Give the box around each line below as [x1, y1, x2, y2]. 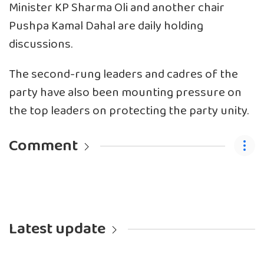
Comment [9, 133, 78, 159]
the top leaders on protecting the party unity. [9, 101, 249, 121]
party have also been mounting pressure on [9, 82, 242, 103]
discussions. [9, 34, 72, 54]
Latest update [9, 216, 105, 242]
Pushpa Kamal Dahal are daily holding [9, 16, 203, 36]
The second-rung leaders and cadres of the [9, 64, 238, 84]
